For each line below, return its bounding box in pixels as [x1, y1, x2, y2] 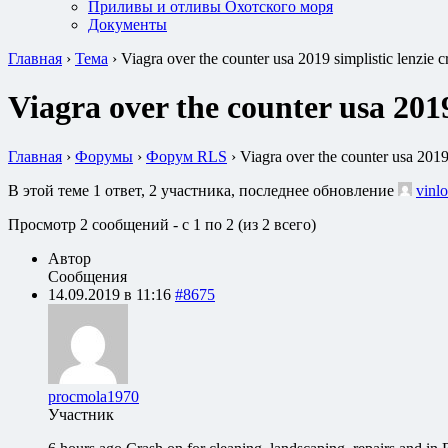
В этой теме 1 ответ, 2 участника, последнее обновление [8, 181, 398, 199]
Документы [88, 16, 167, 33]
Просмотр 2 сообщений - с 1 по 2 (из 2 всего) [8, 215, 316, 233]
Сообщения [48, 267, 127, 285]
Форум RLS [146, 147, 227, 165]
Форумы [75, 147, 133, 165]
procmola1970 [48, 387, 139, 405]
